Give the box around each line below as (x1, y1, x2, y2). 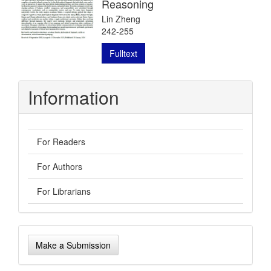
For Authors (37, 160, 82, 172)
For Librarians (37, 184, 91, 197)
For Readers (37, 135, 85, 148)
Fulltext (109, 47, 137, 59)
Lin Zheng (102, 12, 140, 25)
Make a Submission (36, 238, 111, 251)
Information (28, 83, 119, 110)
